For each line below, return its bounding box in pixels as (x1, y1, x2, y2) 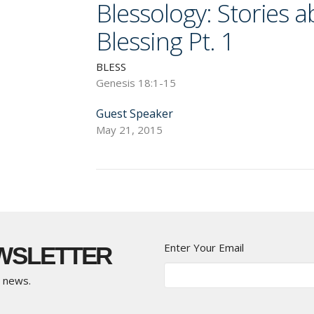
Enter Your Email (164, 240, 244, 254)
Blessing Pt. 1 (96, 24, 234, 57)
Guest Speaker (96, 105, 174, 121)
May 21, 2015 (96, 122, 163, 137)
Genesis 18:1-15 (96, 75, 177, 90)
